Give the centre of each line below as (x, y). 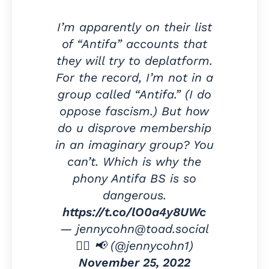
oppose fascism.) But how (134, 111)
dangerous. (134, 195)
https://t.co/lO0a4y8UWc (134, 212)
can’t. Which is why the (134, 161)
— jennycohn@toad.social (134, 228)
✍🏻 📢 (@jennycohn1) (134, 245)
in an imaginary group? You (134, 144)
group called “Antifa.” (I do (134, 94)
